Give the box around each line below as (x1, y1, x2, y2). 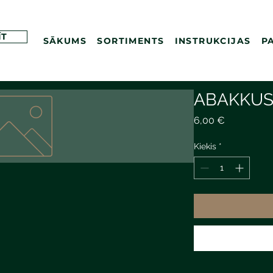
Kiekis (194, 141, 216, 151)
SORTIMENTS (97, 35, 165, 46)
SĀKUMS (43, 35, 87, 46)
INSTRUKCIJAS (174, 35, 251, 46)
